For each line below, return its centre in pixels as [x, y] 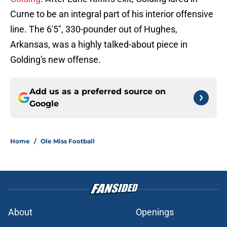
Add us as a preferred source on [98, 92]
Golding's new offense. [55, 60]
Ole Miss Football [68, 141]
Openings [155, 212]
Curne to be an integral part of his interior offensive [112, 14]
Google [44, 104]
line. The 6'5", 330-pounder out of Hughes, [94, 29]
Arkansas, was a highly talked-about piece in [99, 45]
